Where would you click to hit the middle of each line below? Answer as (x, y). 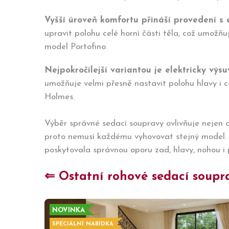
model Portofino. (76, 47)
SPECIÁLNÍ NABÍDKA (83, 224)
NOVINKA (68, 210)
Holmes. (60, 97)
